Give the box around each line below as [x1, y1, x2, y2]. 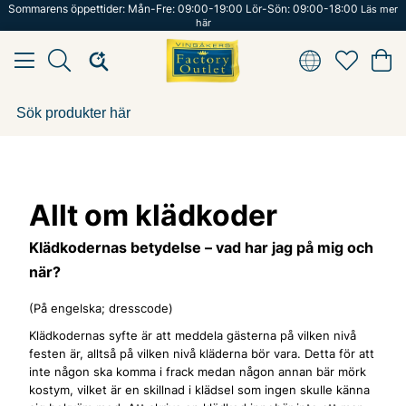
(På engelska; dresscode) [29, 301, 173, 316]
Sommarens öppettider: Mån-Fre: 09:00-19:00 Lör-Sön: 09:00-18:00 [8, 2, 361, 15]
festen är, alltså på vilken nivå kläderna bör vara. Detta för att [29, 346, 374, 362]
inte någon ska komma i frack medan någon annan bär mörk [29, 364, 366, 380]
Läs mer [361, 4, 398, 15]
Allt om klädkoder [29, 197, 277, 233]
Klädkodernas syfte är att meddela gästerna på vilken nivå [29, 328, 356, 343]
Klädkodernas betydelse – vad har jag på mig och [29, 237, 373, 256]
